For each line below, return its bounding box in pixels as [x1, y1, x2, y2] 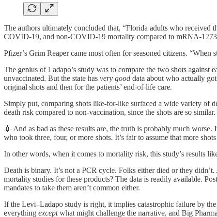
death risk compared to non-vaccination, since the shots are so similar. [4, 108, 216, 117]
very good [100, 74, 130, 83]
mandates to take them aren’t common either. [4, 184, 140, 192]
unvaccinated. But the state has [4, 74, 100, 83]
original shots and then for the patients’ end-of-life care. [4, 83, 172, 92]
